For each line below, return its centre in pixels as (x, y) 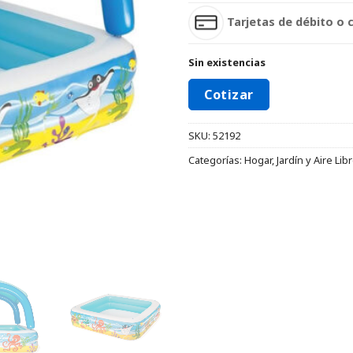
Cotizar (229, 94)
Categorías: (216, 160)
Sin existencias (227, 62)
